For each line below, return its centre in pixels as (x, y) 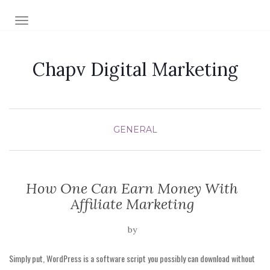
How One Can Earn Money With (132, 188)
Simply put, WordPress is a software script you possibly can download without (132, 258)
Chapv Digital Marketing (135, 69)
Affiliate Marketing (132, 204)
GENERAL (135, 130)
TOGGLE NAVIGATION (69, 22)
